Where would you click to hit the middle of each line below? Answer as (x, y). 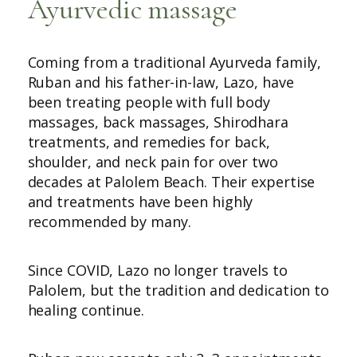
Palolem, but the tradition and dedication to (178, 290)
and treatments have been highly (140, 201)
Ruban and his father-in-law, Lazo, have (161, 82)
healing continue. (86, 310)
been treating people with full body (149, 102)
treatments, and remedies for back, (149, 141)
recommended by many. (109, 221)
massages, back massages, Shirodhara (158, 122)
